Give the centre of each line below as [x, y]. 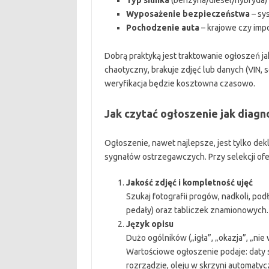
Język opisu [150, 224]
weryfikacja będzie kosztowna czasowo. [180, 83]
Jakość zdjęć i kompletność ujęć [189, 183]
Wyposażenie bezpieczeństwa [188, 14]
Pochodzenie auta [162, 28]
